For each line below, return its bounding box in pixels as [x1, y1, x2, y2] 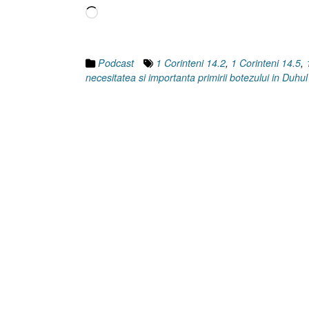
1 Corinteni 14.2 [156, 55, 226, 70]
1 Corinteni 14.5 [231, 55, 301, 70]
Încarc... [97, 5, 134, 20]
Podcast [98, 55, 134, 70]
